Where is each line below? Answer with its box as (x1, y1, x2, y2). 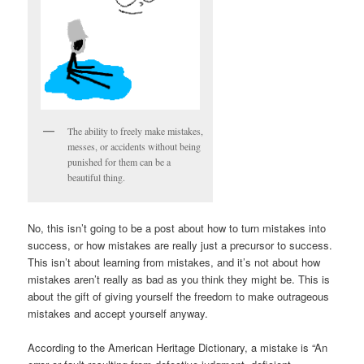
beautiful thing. (67, 170, 126, 184)
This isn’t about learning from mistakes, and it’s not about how (28, 254, 321, 271)
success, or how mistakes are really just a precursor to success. (28, 237, 333, 253)
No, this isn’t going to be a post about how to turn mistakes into (28, 220, 327, 236)
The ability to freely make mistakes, (67, 123, 204, 137)
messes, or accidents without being (67, 139, 201, 153)
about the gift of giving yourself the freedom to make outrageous (28, 288, 330, 305)
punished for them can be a (67, 154, 171, 168)
